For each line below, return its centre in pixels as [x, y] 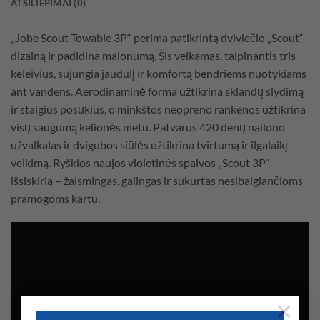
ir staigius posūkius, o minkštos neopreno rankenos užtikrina [158, 109]
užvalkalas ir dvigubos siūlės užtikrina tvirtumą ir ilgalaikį [149, 144]
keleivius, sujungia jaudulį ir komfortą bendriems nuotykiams [159, 73]
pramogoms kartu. [55, 198]
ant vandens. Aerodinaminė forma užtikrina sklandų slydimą [157, 91]
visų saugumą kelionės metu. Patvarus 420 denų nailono [148, 126]
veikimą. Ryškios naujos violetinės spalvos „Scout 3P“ [140, 162]
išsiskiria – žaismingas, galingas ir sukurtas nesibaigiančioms [157, 180]
